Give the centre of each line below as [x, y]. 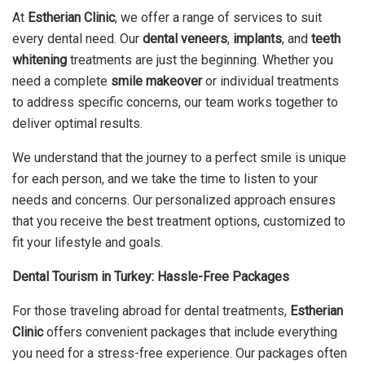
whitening [40, 59]
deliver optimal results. [77, 123]
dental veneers [185, 38]
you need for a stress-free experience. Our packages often [180, 353]
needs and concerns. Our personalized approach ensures [174, 200]
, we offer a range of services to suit [218, 17]
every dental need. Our [77, 38]
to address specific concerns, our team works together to [175, 102]
